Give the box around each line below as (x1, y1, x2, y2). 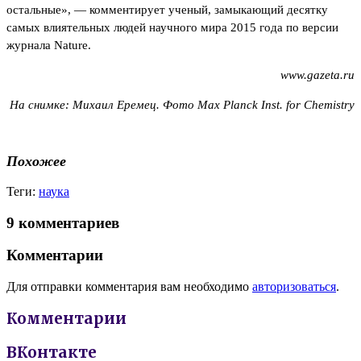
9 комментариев (6, 214, 119, 231)
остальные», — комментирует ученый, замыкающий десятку (6, 2, 328, 16)
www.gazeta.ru (280, 68, 355, 81)
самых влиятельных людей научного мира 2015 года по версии (6, 20, 338, 34)
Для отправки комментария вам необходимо (6, 280, 252, 294)
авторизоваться (252, 280, 336, 294)
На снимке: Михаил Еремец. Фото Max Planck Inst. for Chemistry (10, 98, 355, 111)
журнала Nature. (6, 38, 91, 52)
